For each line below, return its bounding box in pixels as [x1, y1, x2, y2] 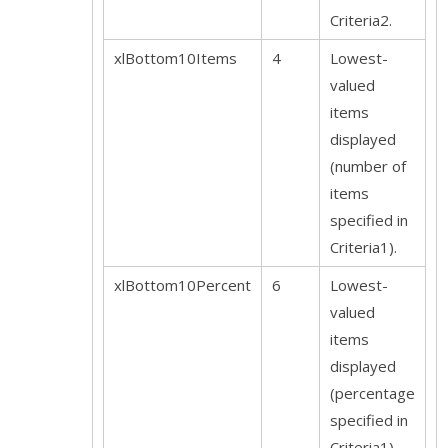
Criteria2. [330, 10, 392, 30]
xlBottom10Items [114, 48, 237, 68]
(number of [330, 156, 406, 176]
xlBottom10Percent [114, 275, 251, 295]
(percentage [330, 383, 415, 403]
